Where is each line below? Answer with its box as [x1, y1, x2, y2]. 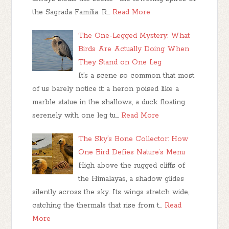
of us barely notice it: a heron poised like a [32, 84, 179, 94]
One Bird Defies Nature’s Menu [78, 148, 186, 157]
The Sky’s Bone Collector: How [78, 134, 189, 144]
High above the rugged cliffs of [78, 161, 186, 171]
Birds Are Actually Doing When [78, 44, 190, 54]
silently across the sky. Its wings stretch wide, [32, 188, 190, 197]
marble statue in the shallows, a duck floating [32, 98, 186, 107]
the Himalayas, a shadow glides [78, 174, 185, 184]
